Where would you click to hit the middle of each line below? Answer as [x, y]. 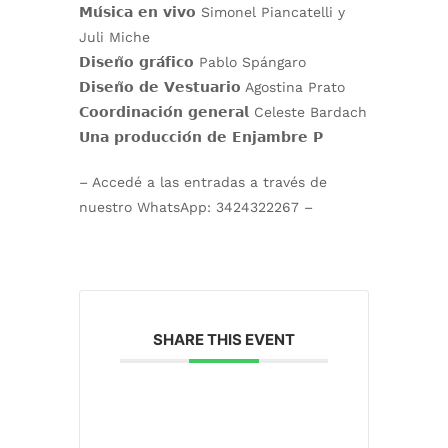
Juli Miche [114, 37]
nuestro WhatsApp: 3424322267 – [195, 207]
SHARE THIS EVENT [223, 340]
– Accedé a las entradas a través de [202, 182]
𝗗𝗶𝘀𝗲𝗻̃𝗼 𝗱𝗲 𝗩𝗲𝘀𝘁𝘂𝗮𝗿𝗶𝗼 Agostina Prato [211, 87]
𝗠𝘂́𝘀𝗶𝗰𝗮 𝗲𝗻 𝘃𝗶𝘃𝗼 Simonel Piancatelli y [211, 12]
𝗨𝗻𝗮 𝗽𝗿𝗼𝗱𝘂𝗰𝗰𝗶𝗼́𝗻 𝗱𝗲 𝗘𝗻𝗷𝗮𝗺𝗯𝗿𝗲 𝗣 [200, 137]
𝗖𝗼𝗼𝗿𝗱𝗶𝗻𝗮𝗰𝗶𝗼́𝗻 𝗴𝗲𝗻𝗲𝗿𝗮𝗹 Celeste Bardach [222, 112]
